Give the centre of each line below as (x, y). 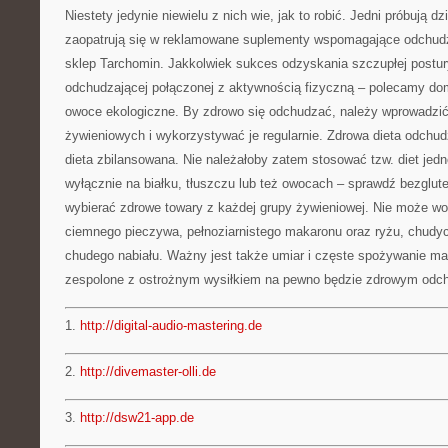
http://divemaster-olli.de (148, 371)
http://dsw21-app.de (137, 417)
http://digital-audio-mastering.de (171, 325)
